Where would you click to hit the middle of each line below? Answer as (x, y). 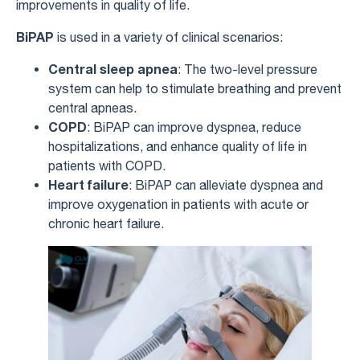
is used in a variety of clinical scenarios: (168, 37)
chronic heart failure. (106, 223)
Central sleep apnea (113, 68)
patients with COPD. (107, 165)
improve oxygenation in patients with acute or (178, 204)
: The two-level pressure (247, 69)
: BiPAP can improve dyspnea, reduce (194, 127)
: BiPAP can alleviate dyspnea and (226, 184)
